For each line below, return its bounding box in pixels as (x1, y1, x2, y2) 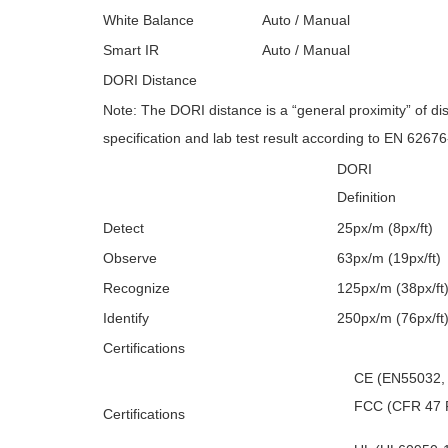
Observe (103, 250, 157, 266)
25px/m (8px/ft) (337, 220, 433, 236)
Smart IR (103, 42, 159, 58)
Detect (103, 220, 144, 236)
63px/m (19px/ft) (337, 250, 441, 266)
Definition (337, 189, 396, 205)
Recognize (103, 280, 170, 296)
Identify (103, 310, 149, 326)
